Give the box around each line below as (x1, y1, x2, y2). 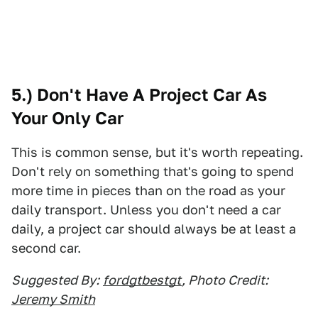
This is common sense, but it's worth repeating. (11, 145, 303, 160)
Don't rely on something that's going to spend (11, 164, 294, 179)
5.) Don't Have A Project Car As (11, 84, 267, 105)
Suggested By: (11, 273, 99, 287)
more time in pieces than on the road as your (11, 183, 285, 198)
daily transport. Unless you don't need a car (11, 202, 281, 217)
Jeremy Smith (11, 292, 95, 307)
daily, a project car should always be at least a (11, 221, 296, 236)
